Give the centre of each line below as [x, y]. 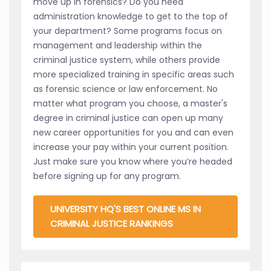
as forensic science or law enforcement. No [126, 89]
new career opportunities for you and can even [133, 132]
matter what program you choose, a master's [130, 103]
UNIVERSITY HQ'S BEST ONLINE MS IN [126, 209]
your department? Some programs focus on [128, 31]
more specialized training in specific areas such [134, 74]
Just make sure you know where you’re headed [133, 161]
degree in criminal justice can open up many [128, 118]
